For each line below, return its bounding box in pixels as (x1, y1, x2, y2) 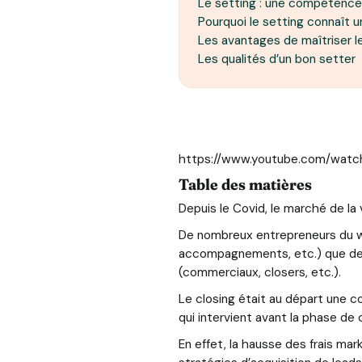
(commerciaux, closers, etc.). (178, 264, 341, 281)
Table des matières (178, 174, 312, 194)
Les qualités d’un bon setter (197, 50, 356, 67)
